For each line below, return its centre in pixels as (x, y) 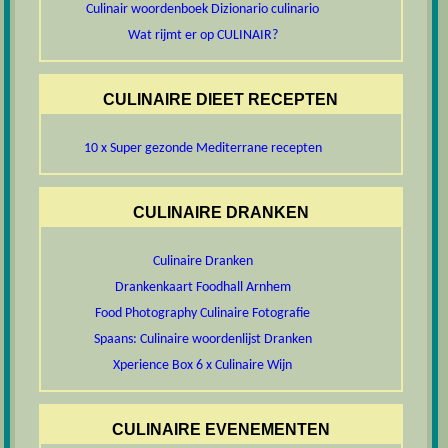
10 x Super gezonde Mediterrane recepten (202, 148)
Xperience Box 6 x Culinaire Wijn (203, 366)
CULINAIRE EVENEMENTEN (220, 430)
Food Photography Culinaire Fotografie (203, 314)
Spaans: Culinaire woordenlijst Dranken (202, 340)
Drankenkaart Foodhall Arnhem (202, 288)
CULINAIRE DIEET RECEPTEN (221, 99)
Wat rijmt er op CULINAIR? (202, 35)
